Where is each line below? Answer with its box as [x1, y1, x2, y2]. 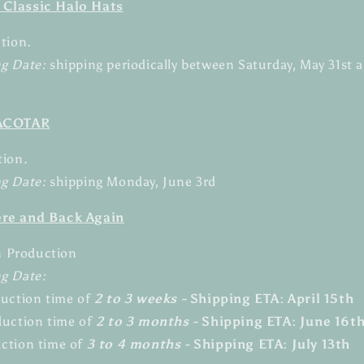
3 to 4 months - [86, 336, 194, 352]
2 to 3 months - [95, 314, 198, 329]
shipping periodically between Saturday [50, 57, 292, 72]
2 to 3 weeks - [93, 291, 187, 306]
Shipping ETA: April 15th [186, 291, 354, 306]
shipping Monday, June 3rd [45, 174, 217, 189]
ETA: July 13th [258, 336, 351, 352]
